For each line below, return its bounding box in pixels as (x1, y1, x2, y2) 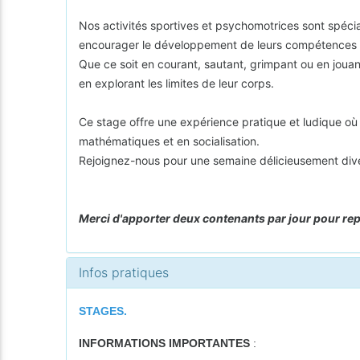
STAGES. (79, 304, 128, 317)
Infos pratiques (79, 264, 170, 280)
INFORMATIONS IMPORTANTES (79, 336, 251, 350)
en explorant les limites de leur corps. (79, 76, 275, 90)
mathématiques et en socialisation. (79, 133, 260, 148)
